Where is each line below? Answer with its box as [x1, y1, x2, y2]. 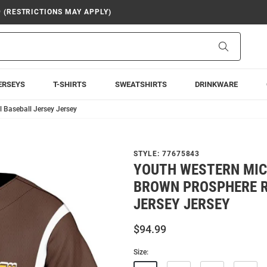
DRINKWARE [195, 80, 238, 89]
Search [228, 41, 253, 51]
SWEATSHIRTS [114, 80, 167, 89]
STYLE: [133, 150, 162, 158]
